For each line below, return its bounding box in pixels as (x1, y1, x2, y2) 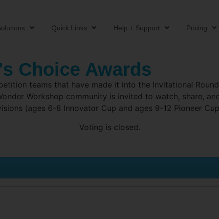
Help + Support (113, 23, 160, 32)
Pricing (186, 23, 207, 32)
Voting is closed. (79, 122, 140, 132)
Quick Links (51, 23, 87, 32)
